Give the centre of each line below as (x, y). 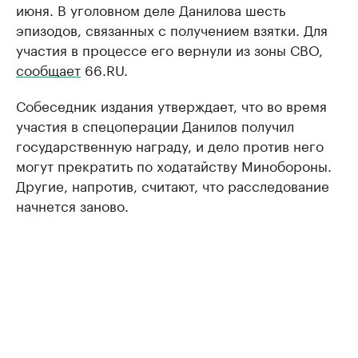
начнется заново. (72, 205)
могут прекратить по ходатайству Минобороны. (174, 165)
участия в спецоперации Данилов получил (155, 125)
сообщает (48, 69)
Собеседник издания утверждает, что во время (171, 105)
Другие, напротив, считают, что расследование (173, 185)
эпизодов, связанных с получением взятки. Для (172, 29)
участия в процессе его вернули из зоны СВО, (169, 49)
